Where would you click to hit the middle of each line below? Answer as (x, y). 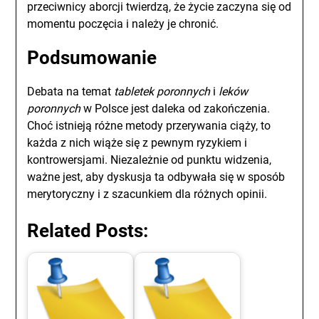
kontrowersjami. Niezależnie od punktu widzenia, (150, 160)
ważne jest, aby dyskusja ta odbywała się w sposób (156, 177)
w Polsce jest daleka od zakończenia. (176, 109)
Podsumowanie (92, 58)
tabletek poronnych (162, 91)
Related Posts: (88, 231)
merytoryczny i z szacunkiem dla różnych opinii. (147, 194)
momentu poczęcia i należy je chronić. (123, 24)
